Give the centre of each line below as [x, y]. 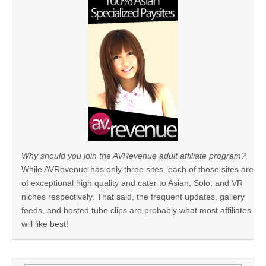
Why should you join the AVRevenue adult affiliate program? [134, 155]
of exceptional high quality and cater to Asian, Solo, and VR [132, 183]
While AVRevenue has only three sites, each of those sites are [137, 169]
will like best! [45, 224]
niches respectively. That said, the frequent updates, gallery [133, 196]
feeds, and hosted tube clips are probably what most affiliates [136, 210]
